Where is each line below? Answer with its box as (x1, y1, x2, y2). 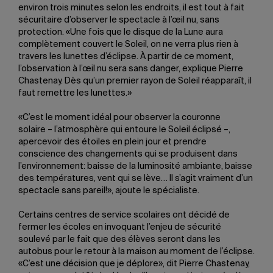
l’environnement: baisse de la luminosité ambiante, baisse (18, 162, 252, 171)
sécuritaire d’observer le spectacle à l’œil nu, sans (18, 16, 219, 24)
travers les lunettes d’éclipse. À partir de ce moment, (18, 52, 233, 61)
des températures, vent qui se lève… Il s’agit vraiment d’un (18, 174, 253, 183)
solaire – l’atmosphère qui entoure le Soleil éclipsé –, (18, 126, 230, 134)
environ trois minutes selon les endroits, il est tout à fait (18, 4, 244, 12)
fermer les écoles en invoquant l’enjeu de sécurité (18, 223, 221, 232)
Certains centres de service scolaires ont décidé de (18, 211, 230, 219)
